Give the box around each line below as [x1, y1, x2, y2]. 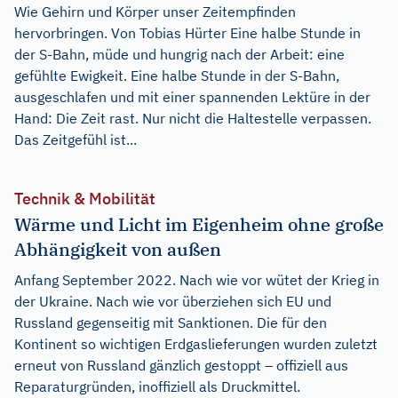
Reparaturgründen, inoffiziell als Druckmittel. [14, 378, 300, 396]
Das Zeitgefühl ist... [14, 131, 137, 149]
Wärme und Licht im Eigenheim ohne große [14, 212, 384, 237]
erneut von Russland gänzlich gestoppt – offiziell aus [14, 356, 348, 375]
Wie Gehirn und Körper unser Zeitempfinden [14, 3, 296, 21]
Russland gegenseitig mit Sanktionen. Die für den [14, 314, 327, 332]
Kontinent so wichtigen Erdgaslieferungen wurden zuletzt [14, 335, 378, 354]
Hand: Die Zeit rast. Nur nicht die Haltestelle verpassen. [14, 109, 371, 128]
